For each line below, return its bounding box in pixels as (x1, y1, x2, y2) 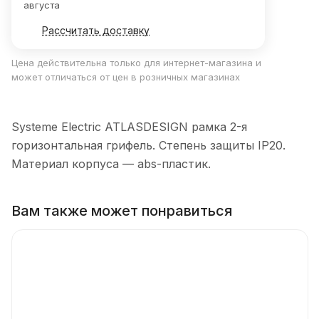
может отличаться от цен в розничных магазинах (11, 71, 240, 83)
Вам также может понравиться (11, 202, 232, 219)
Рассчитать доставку (42, 24, 150, 37)
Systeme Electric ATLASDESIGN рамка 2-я (11, 119, 247, 134)
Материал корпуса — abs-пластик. (11, 156, 211, 171)
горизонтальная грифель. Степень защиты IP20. (11, 137, 286, 152)
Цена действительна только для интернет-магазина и (11, 57, 261, 69)
